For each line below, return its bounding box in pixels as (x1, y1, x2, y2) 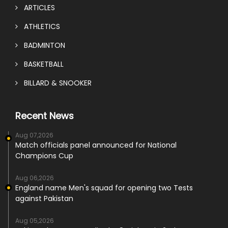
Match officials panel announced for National (15, 140, 177, 151)
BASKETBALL (18, 59, 64, 70)
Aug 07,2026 (15, 131, 53, 140)
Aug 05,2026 (15, 216, 54, 225)
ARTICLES (18, 3, 55, 13)
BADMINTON (18, 40, 65, 51)
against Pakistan (15, 193, 73, 204)
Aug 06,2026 (15, 174, 54, 183)
